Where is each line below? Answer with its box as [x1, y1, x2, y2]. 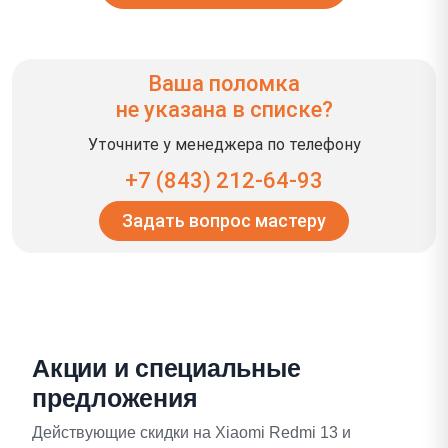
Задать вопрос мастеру [122, 210, 326, 231]
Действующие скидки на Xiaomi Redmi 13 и [32, 423, 351, 441]
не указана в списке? [115, 96, 333, 122]
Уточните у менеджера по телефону [87, 134, 361, 154]
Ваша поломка [148, 70, 300, 96]
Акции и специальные [32, 353, 301, 382]
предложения [32, 383, 198, 412]
